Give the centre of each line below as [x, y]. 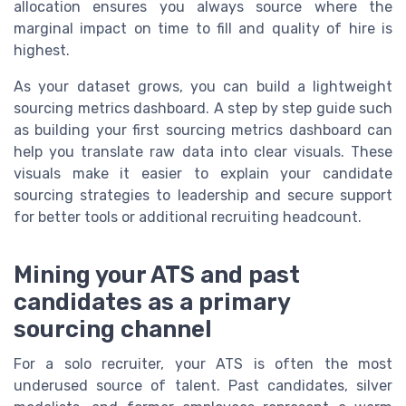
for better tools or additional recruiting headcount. [188, 217]
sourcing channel [113, 329]
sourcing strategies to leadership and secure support [203, 195]
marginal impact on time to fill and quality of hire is [203, 28]
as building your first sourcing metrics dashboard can [203, 130]
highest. [42, 50]
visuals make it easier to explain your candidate [203, 173]
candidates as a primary [152, 301]
